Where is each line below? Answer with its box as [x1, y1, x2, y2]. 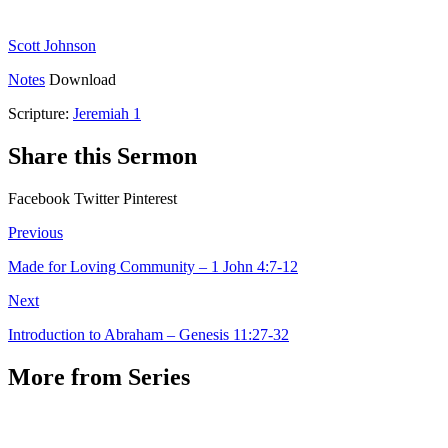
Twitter [74, 189, 119, 207]
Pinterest [123, 189, 177, 207]
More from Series [8, 363, 190, 390]
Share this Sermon [8, 142, 197, 169]
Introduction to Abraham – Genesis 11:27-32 [8, 325, 289, 343]
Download [49, 70, 116, 88]
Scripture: [8, 104, 73, 122]
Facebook [8, 189, 70, 207]
